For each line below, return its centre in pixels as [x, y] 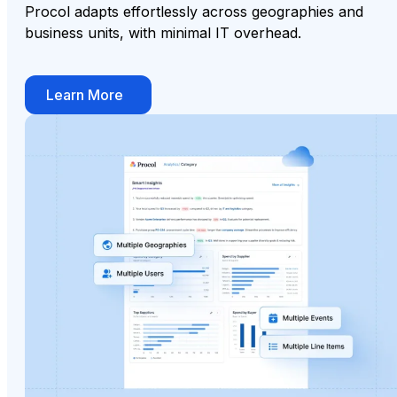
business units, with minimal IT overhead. [163, 32]
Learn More [85, 94]
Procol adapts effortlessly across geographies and [194, 11]
